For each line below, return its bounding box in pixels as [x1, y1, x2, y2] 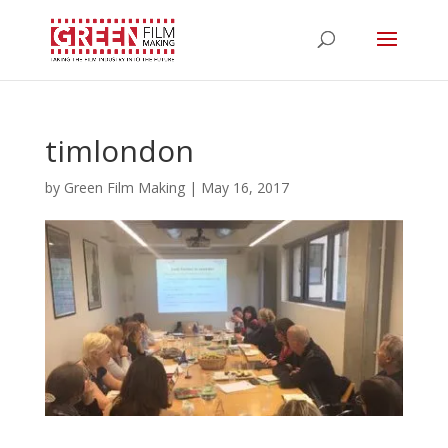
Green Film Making [63, 178, 185, 197]
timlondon [44, 130, 194, 171]
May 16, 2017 [200, 178, 289, 197]
